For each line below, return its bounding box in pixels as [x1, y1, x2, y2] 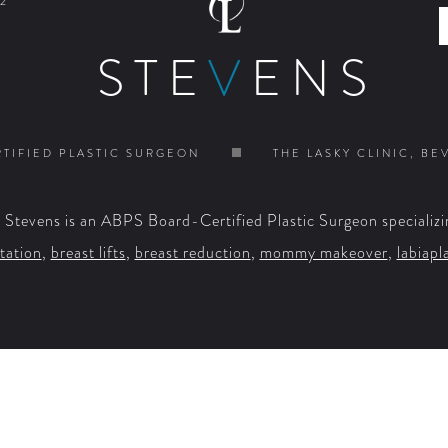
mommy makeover [259, 241, 388, 264]
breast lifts [50, 241, 126, 264]
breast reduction [134, 241, 251, 264]
